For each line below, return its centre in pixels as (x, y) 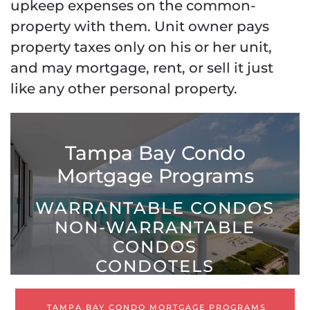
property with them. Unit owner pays (140, 27)
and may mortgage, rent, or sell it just (142, 68)
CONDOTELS (155, 266)
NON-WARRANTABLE (155, 228)
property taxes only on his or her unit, (141, 47)
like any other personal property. (124, 89)
